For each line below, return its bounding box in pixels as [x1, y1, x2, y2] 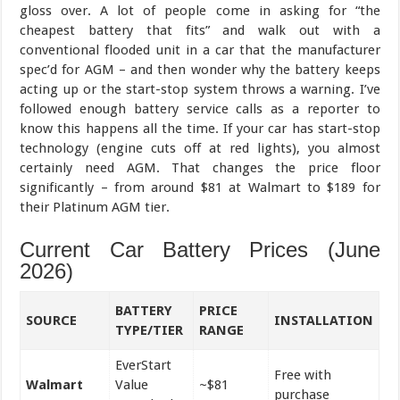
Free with [274, 366, 332, 383]
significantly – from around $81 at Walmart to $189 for [20, 179, 380, 196]
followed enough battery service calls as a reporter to [20, 100, 380, 117]
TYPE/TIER [115, 321, 184, 338]
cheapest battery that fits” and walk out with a [20, 21, 380, 38]
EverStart [115, 356, 172, 373]
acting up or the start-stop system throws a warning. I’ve [20, 80, 380, 97]
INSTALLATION [274, 312, 374, 329]
